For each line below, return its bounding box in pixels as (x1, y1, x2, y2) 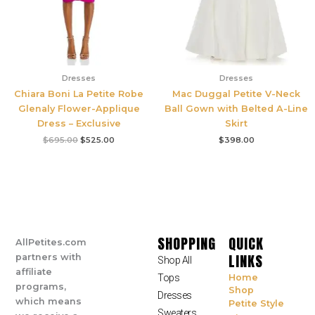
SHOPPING (157, 232, 216, 255)
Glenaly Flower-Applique (18, 103, 140, 114)
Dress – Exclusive (37, 117, 121, 129)
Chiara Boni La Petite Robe (14, 88, 143, 99)
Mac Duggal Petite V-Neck (172, 88, 300, 99)
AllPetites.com (15, 236, 87, 247)
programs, (15, 281, 67, 292)
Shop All (157, 254, 192, 266)
